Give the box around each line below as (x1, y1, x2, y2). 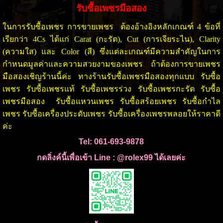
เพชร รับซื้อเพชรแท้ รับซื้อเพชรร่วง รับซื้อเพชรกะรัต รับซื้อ (2, 84, 221, 93)
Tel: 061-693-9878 (79, 137, 144, 146)
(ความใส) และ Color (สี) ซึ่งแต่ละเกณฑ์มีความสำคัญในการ (2, 47, 221, 56)
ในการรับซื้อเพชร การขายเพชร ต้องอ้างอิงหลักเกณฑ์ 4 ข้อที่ (2, 22, 221, 31)
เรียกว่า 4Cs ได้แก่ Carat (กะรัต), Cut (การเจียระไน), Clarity (2, 34, 221, 43)
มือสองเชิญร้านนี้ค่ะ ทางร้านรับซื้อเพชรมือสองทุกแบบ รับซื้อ (2, 72, 221, 81)
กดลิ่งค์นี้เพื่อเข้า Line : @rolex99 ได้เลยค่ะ (37, 153, 186, 162)
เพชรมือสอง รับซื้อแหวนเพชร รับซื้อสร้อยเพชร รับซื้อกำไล (2, 97, 221, 106)
